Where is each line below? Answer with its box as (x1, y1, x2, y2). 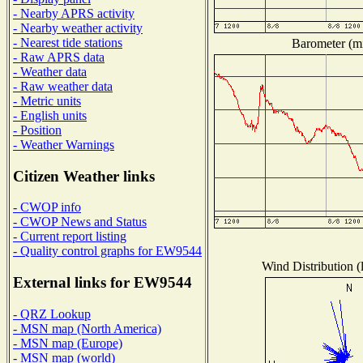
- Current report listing (13, 229, 126, 244)
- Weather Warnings (13, 137, 114, 152)
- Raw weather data (13, 79, 113, 93)
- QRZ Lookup (13, 306, 91, 321)
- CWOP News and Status (13, 215, 147, 229)
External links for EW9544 (13, 274, 192, 292)
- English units (13, 108, 87, 122)
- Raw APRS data (13, 49, 105, 64)
